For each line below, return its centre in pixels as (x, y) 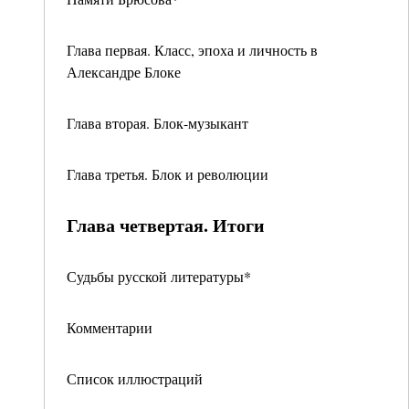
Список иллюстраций (135, 378)
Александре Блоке (124, 72)
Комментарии (110, 327)
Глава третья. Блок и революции (168, 174)
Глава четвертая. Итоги (166, 225)
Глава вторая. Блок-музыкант (157, 123)
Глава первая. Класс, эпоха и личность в (192, 50)
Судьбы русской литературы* (159, 276)
